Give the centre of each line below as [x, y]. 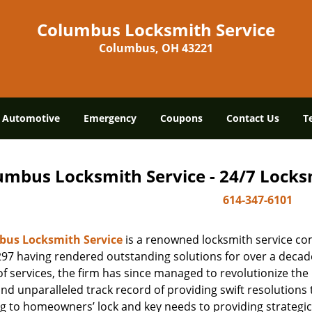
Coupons [181, 118]
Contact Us [253, 118]
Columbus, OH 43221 [156, 48]
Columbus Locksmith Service [156, 30]
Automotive [31, 118]
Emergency [110, 118]
